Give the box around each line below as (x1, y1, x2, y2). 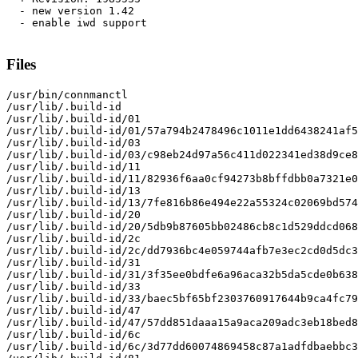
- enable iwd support (6, 17, 147, 30)
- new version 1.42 (6, 5, 134, 18)
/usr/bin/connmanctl (6, 88, 128, 101)
